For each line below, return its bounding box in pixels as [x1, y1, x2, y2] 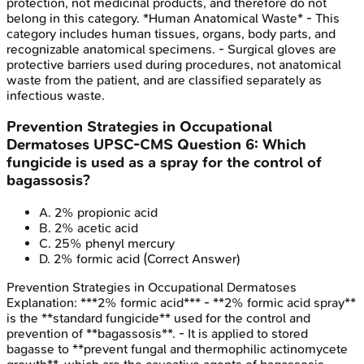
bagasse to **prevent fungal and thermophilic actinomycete [6, 341, 348, 357]
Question [173, 136, 245, 154]
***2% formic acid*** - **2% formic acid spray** [80, 295, 356, 311]
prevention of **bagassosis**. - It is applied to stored [6, 326, 308, 342]
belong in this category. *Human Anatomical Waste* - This [6, 10, 340, 26]
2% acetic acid [54, 220, 138, 236]
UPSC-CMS [93, 136, 173, 154]
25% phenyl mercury [54, 236, 175, 252]
